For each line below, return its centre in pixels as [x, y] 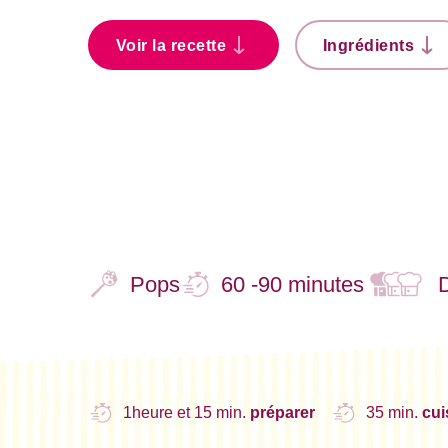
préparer [283, 412]
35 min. [394, 412]
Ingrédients [368, 45]
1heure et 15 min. [187, 412]
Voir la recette [171, 45]
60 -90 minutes [293, 284]
